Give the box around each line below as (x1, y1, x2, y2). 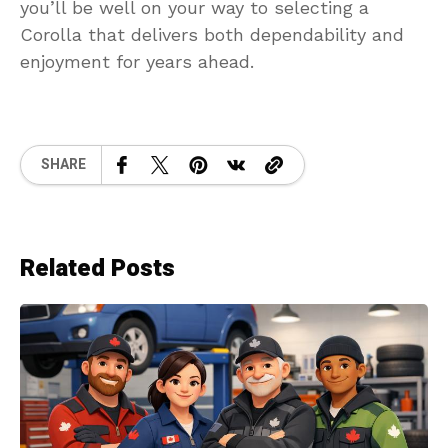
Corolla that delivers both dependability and (20, 23, 404, 45)
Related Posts (20, 250, 175, 286)
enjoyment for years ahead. (20, 50, 254, 72)
